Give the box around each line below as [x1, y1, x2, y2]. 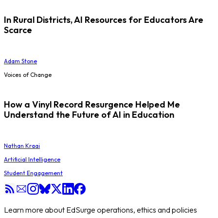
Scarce [4, 24, 32, 36]
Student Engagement [4, 169, 63, 177]
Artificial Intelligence [4, 155, 60, 163]
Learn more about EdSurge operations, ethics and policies [4, 204, 197, 215]
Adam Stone [4, 57, 37, 65]
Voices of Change [4, 71, 52, 78]
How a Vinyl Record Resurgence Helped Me [4, 98, 180, 110]
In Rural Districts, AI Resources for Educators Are [4, 14, 203, 25]
